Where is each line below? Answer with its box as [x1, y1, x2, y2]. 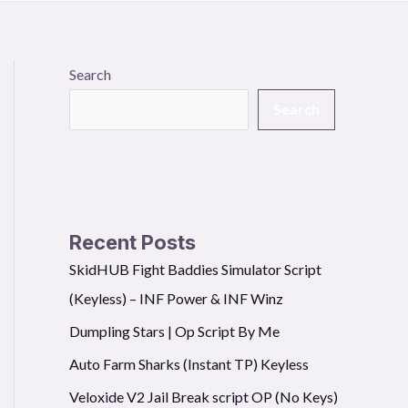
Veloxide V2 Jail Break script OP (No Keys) [69, 387, 338, 405]
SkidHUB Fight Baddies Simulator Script [69, 260, 321, 278]
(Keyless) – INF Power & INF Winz [69, 289, 283, 307]
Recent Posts [69, 229, 196, 254]
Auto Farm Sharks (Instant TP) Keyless [69, 354, 309, 372]
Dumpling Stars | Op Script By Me [69, 321, 280, 340]
